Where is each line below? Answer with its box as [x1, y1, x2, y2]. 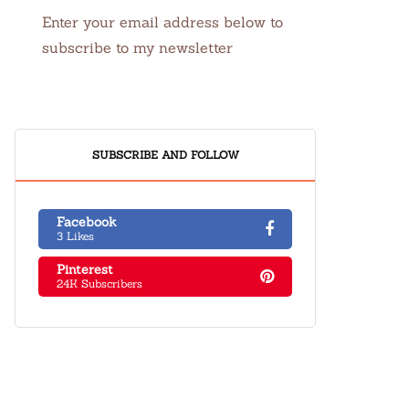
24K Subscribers [57, 277, 142, 290]
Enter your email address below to [42, 13, 283, 31]
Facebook [57, 214, 117, 230]
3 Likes [57, 229, 94, 243]
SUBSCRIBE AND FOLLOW [91, 148, 239, 162]
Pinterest [57, 261, 113, 278]
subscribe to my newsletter [42, 38, 233, 57]
